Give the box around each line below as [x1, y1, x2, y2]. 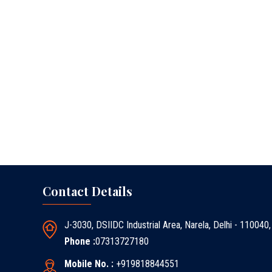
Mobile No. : [64, 258, 116, 270]
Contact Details [42, 183, 132, 199]
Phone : [64, 236, 95, 247]
